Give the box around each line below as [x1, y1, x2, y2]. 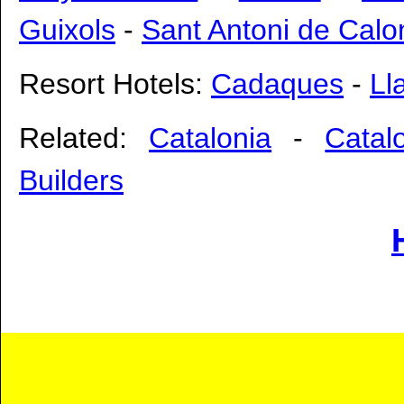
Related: [19, 121, 150, 154]
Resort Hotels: [19, 67, 211, 100]
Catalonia [149, 121, 272, 154]
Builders [19, 163, 124, 197]
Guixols [19, 13, 115, 46]
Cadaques [211, 67, 344, 100]
